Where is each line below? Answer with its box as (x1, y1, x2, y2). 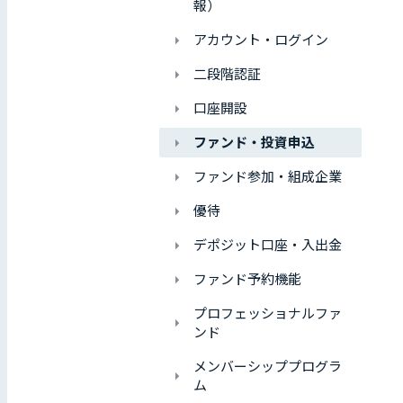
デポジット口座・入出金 (193, 237, 342, 253)
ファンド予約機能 (193, 272, 301, 287)
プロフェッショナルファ (193, 306, 342, 321)
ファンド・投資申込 (193, 135, 315, 150)
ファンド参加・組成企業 (193, 169, 342, 184)
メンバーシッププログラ (193, 359, 342, 374)
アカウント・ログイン (193, 32, 328, 48)
